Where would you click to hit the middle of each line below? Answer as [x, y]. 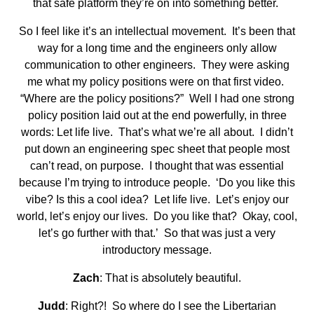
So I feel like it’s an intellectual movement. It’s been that [157, 32]
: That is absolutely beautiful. [170, 278]
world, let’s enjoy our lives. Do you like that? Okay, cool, [157, 217]
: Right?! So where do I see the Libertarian [171, 306]
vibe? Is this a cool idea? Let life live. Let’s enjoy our [157, 200]
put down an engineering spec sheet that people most [157, 149]
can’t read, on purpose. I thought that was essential [157, 166]
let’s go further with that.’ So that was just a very [157, 233]
